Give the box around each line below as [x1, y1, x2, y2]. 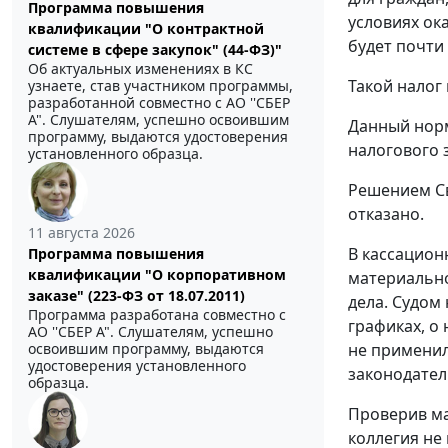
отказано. [348, 202, 424, 225]
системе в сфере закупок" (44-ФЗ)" [28, 39, 282, 59]
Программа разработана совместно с [28, 304, 286, 324]
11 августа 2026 [28, 222, 135, 242]
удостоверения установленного [28, 355, 246, 375]
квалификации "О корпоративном [28, 264, 286, 284]
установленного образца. [28, 143, 203, 163]
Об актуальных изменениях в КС [28, 58, 253, 78]
